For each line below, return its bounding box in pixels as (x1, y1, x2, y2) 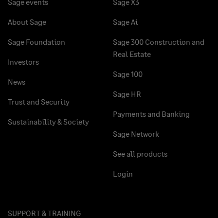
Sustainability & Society (8, 116, 89, 126)
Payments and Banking (113, 109, 190, 118)
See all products (113, 148, 167, 158)
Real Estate (113, 49, 151, 58)
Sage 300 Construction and (113, 36, 204, 46)
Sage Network (113, 128, 159, 138)
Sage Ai (113, 17, 138, 26)
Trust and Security (8, 96, 70, 106)
